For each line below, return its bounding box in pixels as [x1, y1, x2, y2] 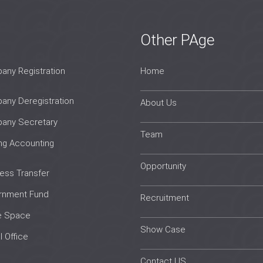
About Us [140, 97, 177, 108]
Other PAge [140, 31, 214, 49]
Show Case [140, 224, 186, 235]
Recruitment [140, 193, 189, 203]
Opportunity [140, 161, 186, 171]
